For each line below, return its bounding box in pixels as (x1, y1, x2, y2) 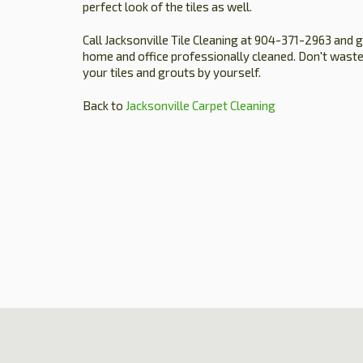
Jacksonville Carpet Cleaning (123, 98, 275, 113)
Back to (83, 98, 123, 113)
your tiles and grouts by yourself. (83, 65, 261, 79)
